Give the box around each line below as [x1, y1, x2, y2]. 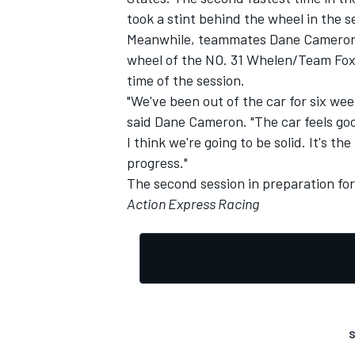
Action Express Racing [127, 194, 259, 212]
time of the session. [127, 71, 245, 89]
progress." [127, 153, 188, 171]
